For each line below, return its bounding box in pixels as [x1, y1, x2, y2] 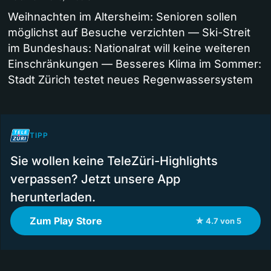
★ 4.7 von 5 [195, 215, 241, 226]
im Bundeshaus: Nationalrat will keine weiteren [8, 41, 250, 54]
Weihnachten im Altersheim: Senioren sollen [8, 10, 237, 23]
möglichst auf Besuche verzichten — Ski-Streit [8, 25, 250, 39]
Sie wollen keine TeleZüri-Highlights [10, 153, 218, 168]
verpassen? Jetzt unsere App [10, 171, 180, 186]
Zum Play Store [30, 214, 102, 227]
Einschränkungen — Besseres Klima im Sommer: [8, 57, 261, 70]
